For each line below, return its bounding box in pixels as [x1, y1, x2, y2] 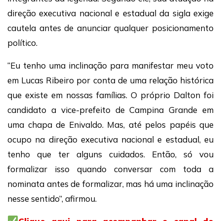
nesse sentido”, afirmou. [7, 193, 97, 204]
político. [7, 37, 37, 48]
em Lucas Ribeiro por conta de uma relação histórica [7, 75, 214, 86]
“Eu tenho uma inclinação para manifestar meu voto [7, 60, 214, 71]
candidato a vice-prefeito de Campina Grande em [7, 105, 214, 115]
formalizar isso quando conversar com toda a [7, 164, 214, 175]
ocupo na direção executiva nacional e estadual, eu [7, 134, 214, 145]
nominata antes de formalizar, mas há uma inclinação [7, 179, 214, 189]
